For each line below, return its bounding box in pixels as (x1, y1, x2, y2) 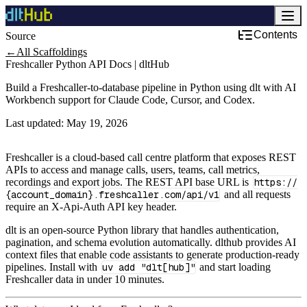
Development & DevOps (36, 29, 144, 42)
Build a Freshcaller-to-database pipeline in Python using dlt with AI (5, 82, 296, 93)
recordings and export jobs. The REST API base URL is (5, 176, 251, 188)
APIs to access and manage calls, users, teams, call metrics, (5, 164, 260, 175)
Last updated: (5, 117, 64, 129)
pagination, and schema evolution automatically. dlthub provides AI (5, 236, 296, 248)
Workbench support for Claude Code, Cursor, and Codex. (5, 94, 255, 106)
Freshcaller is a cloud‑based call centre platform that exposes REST (5, 151, 296, 163)
